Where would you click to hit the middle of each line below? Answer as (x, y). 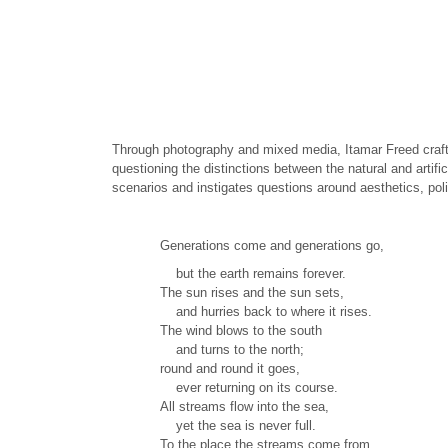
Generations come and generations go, (272, 245)
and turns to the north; (232, 350)
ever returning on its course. (249, 388)
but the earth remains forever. (253, 274)
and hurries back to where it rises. (266, 312)
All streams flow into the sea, (244, 407)
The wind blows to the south (241, 331)
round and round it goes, (230, 369)
